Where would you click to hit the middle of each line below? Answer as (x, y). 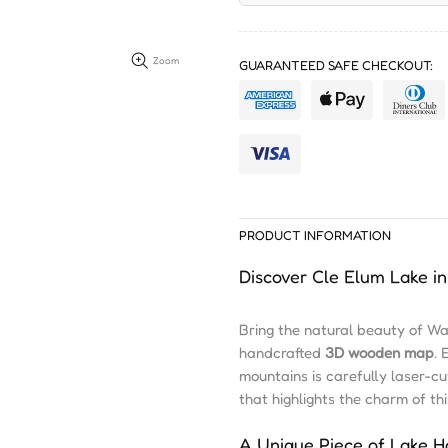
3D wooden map (379, 352)
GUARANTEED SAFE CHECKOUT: (336, 65)
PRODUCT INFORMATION (315, 235)
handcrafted (282, 352)
